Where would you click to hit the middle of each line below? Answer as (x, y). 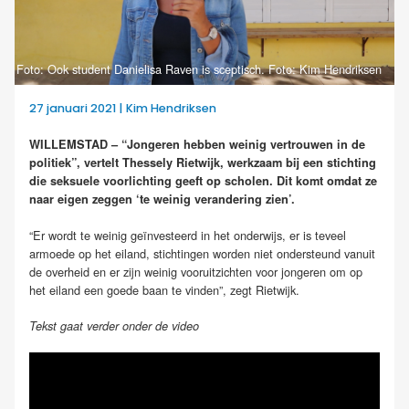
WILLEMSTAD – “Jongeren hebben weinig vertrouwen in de (197, 145)
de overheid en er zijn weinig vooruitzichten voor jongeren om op (196, 271)
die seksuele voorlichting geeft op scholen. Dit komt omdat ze (203, 181)
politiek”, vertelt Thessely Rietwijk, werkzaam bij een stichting (203, 163)
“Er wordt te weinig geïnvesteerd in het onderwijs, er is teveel (188, 235)
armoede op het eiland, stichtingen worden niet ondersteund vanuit (202, 253)
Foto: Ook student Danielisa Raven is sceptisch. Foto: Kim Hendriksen (199, 68)
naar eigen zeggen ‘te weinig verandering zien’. (162, 199)
